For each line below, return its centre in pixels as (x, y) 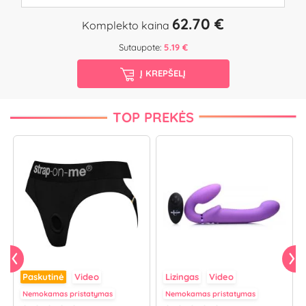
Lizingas (182, 277)
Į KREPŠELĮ (163, 73)
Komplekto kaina (127, 26)
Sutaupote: (141, 47)
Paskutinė (43, 277)
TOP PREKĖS (153, 117)
